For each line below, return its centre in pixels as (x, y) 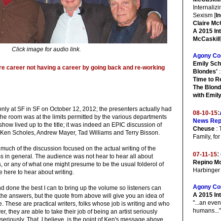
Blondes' (205, 72)
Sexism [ (204, 15)
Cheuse (204, 129)
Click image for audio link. (46, 49)
